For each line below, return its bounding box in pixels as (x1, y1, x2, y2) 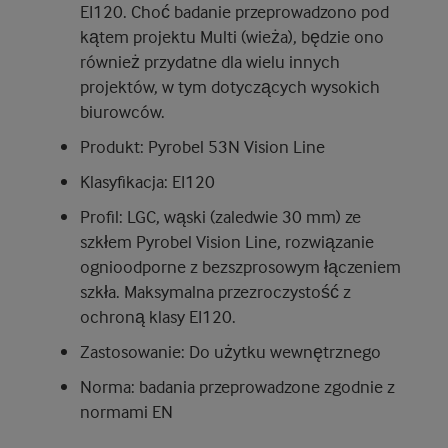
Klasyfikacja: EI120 (80, 170, 215, 193)
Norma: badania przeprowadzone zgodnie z (80, 375, 395, 398)
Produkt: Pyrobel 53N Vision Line (80, 135, 325, 158)
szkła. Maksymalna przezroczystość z (80, 280, 351, 303)
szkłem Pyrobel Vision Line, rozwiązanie (80, 230, 374, 253)
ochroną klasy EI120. (80, 305, 236, 328)
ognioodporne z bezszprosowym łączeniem (80, 255, 401, 278)
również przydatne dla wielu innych (80, 50, 340, 73)
